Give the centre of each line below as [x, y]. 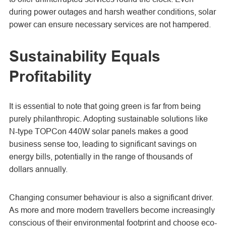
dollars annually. [38, 169]
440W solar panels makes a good [127, 131]
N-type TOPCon [38, 131]
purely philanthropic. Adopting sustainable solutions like [108, 119]
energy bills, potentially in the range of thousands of [100, 156]
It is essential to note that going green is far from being [105, 106]
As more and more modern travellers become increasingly [112, 210]
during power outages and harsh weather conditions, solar [112, 12]
